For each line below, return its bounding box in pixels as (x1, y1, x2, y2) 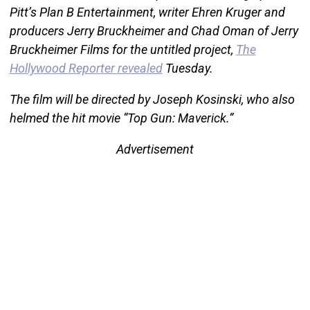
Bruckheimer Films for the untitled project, (9, 42, 236, 57)
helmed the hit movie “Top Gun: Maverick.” (9, 110, 233, 125)
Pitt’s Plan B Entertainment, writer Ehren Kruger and (9, 4, 285, 19)
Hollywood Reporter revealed (9, 60, 163, 75)
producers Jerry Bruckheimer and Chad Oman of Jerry (9, 23, 298, 38)
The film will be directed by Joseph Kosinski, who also (9, 91, 295, 107)
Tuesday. (162, 60, 213, 75)
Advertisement (116, 141, 194, 156)
